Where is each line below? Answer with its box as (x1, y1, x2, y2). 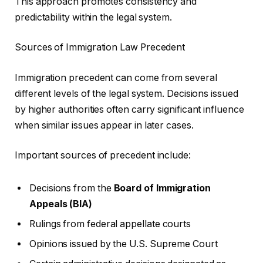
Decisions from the (29, 183, 114, 194)
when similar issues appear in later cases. (15, 119, 194, 131)
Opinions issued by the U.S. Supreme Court (29, 238, 218, 250)
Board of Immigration (113, 183, 211, 194)
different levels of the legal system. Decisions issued (15, 87, 238, 99)
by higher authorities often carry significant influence (15, 103, 244, 115)
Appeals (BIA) (29, 198, 92, 210)
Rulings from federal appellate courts (29, 218, 191, 230)
